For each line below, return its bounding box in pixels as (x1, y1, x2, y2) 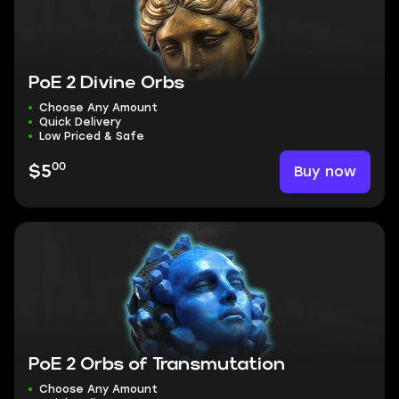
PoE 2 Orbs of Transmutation (28, 356, 285, 372)
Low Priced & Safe (39, 130, 144, 142)
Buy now (294, 163, 356, 180)
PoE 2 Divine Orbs (28, 75, 184, 91)
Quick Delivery (39, 116, 121, 128)
